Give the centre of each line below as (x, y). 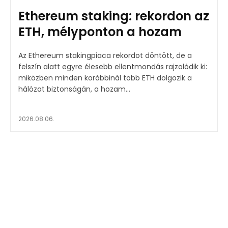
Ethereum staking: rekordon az (114, 16)
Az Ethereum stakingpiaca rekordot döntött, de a (105, 55)
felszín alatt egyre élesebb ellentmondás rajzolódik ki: (113, 66)
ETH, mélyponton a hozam (100, 32)
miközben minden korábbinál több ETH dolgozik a (105, 78)
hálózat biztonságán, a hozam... (74, 89)
